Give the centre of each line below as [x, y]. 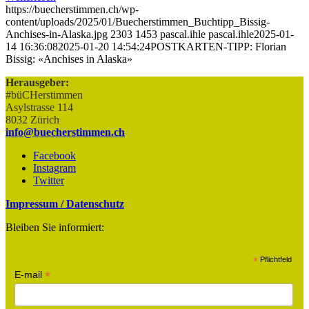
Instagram [54, 168]
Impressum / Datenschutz [65, 204]
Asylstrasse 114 [39, 108]
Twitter [49, 181]
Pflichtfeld [275, 260]
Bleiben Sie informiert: [55, 228]
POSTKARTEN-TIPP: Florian [218, 47]
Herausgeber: [37, 83]
